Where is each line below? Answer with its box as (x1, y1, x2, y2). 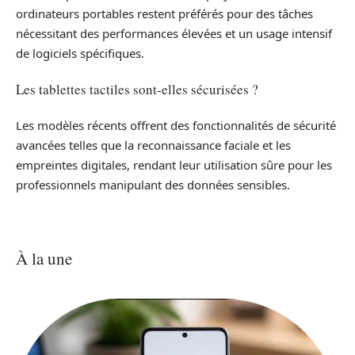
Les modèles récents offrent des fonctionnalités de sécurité (16, 116, 336, 133)
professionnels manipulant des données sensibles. (16, 176, 290, 193)
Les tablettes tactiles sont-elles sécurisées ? (16, 80, 258, 99)
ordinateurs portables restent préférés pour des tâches (16, 5, 313, 21)
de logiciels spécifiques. (16, 44, 144, 61)
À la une (16, 246, 72, 269)
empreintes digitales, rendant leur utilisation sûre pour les (16, 156, 332, 173)
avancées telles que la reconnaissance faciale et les (16, 136, 291, 153)
